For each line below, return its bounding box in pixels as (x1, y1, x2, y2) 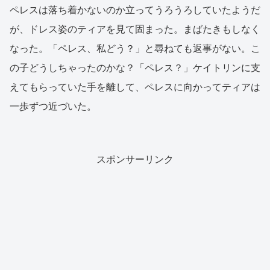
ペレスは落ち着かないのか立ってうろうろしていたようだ (10, 5, 260, 16)
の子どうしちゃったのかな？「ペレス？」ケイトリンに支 (10, 63, 260, 74)
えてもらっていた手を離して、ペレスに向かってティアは (10, 82, 260, 93)
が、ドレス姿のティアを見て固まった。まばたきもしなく (10, 24, 260, 35)
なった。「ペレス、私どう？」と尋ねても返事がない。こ (10, 43, 260, 54)
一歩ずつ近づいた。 (10, 101, 96, 112)
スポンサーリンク (96, 154, 174, 165)
